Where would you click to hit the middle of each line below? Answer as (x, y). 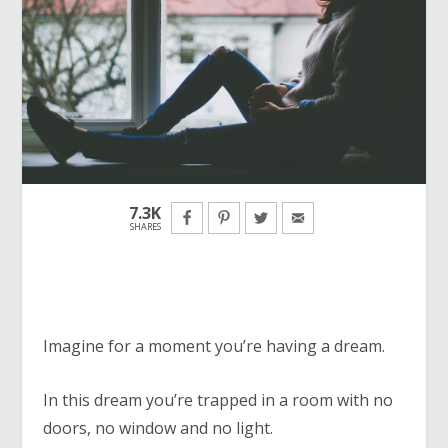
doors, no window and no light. (157, 427)
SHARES (145, 226)
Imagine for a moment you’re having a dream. (213, 345)
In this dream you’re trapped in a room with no (217, 399)
